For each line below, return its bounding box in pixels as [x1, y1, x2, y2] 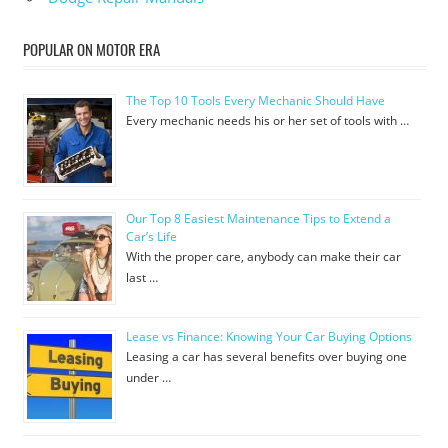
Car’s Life [125, 228, 177, 246]
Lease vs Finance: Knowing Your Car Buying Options [125, 328, 412, 346]
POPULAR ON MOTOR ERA [22, 37, 160, 60]
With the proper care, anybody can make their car [125, 248, 401, 266]
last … [125, 269, 158, 287]
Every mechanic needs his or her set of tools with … [125, 112, 409, 130]
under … [125, 369, 171, 387]
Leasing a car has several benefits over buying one [125, 348, 407, 366]
